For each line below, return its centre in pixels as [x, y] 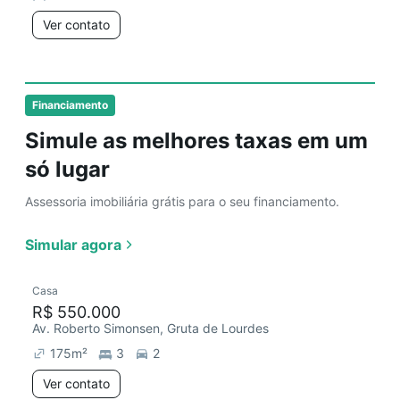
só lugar [67, 169]
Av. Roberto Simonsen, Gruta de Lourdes [150, 328]
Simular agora [73, 245]
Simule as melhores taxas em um [196, 141]
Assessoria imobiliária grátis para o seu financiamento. [182, 201]
